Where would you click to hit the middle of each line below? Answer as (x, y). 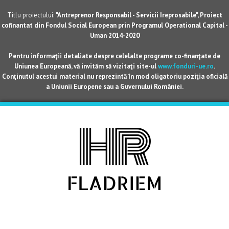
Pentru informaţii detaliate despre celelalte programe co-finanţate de (114, 56)
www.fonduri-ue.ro (186, 66)
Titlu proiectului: (31, 15)
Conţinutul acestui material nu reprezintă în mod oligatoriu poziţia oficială (114, 76)
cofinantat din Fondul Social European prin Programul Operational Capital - (114, 25)
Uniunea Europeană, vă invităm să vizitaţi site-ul (86, 66)
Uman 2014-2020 (114, 36)
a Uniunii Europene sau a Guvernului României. (114, 87)
